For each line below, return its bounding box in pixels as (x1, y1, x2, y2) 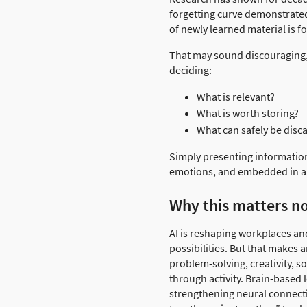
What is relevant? (197, 89, 275, 103)
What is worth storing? (197, 106, 299, 120)
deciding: (169, 62, 212, 77)
